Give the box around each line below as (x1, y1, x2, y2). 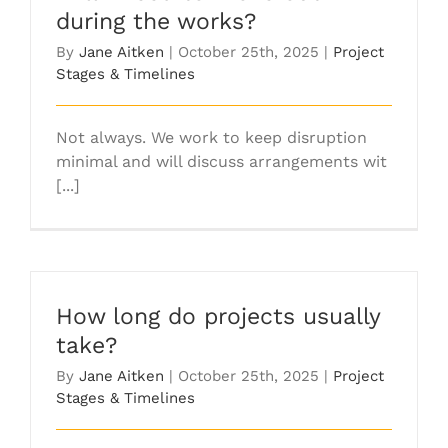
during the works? (56, 7, 256, 35)
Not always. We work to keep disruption (56, 127, 367, 147)
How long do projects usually (56, 302, 380, 330)
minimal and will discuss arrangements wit (56, 151, 387, 171)
